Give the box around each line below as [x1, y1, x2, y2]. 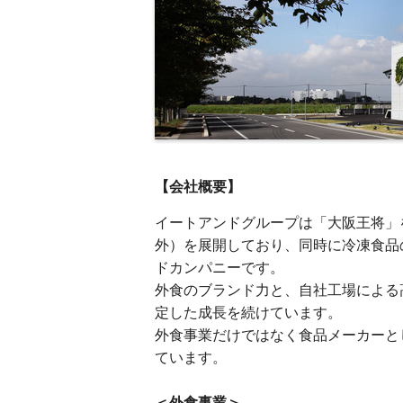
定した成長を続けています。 [155, 305, 342, 320]
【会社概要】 [155, 179, 241, 194]
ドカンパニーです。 [155, 260, 284, 275]
